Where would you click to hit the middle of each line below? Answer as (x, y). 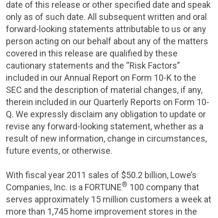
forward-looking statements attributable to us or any (106, 29)
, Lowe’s (182, 175)
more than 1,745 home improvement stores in (95, 211)
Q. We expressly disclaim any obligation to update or (106, 114)
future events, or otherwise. (59, 151)
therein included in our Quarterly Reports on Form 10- (108, 102)
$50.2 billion (144, 175)
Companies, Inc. (37, 187)
